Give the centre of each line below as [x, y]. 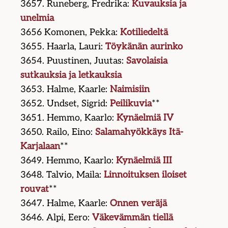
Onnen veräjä [139, 204]
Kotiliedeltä [144, 33]
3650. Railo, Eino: [58, 132]
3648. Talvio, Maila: [62, 175]
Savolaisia [147, 61]
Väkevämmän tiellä [133, 218]
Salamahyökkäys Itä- [139, 132]
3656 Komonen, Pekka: [70, 33]
